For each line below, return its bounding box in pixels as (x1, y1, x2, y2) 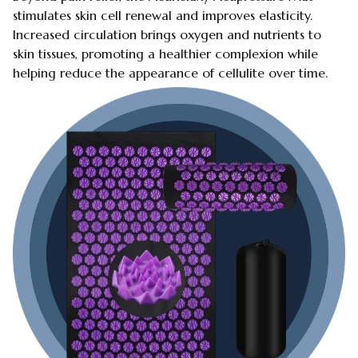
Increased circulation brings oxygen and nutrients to (13, 26, 321, 42)
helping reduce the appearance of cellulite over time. (13, 64, 328, 81)
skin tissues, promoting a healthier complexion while (13, 45, 318, 62)
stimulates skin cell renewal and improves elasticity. (13, 6, 312, 23)
